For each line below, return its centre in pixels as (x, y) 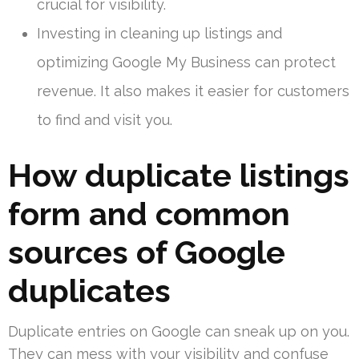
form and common (149, 214)
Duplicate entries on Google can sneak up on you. (179, 332)
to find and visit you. (105, 120)
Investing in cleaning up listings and (159, 34)
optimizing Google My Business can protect (186, 63)
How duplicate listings (179, 175)
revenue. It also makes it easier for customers (193, 91)
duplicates (89, 291)
